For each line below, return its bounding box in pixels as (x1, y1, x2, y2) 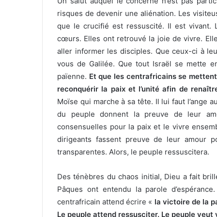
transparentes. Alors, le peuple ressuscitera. (57, 147, 209, 157)
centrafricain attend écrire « (57, 197, 155, 207)
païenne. (57, 72, 89, 81)
